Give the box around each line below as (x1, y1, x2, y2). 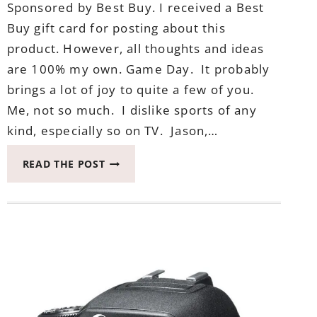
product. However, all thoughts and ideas (6, 40, 265, 57)
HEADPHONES (104, 267, 178, 282)
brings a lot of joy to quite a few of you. (6, 81, 258, 98)
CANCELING (104, 251, 166, 265)
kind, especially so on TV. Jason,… (6, 122, 219, 139)
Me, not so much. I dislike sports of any (6, 102, 257, 119)
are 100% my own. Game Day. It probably (6, 61, 270, 78)
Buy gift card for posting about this (6, 20, 226, 37)
